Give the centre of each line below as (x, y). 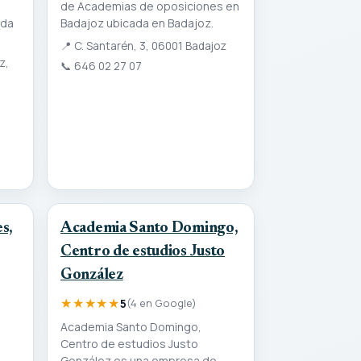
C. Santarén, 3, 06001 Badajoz (149, 46)
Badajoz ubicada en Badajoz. (137, 23)
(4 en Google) (162, 303)
